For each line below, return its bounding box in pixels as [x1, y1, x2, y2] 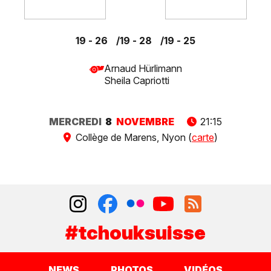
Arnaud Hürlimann [103, 62, 182, 74]
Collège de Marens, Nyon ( [73, 131, 192, 144]
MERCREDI [49, 115, 102, 128]
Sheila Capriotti [103, 74, 169, 87]
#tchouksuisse [65, 221, 206, 245]
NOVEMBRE [116, 115, 174, 128]
